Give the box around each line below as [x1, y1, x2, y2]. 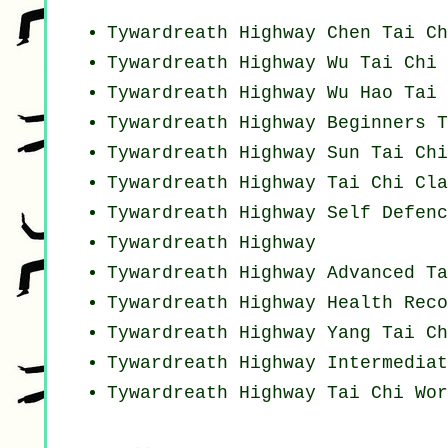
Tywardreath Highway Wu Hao [107, 83, 404, 104]
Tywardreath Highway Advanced [107, 263, 426, 284]
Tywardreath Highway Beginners [107, 113, 437, 134]
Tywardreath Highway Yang [107, 323, 382, 344]
